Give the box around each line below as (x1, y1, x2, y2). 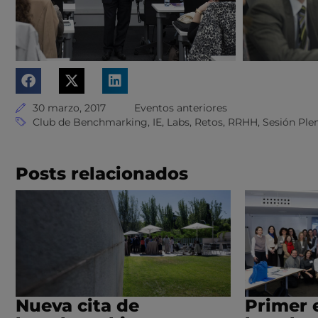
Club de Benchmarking (33, 115, 148, 128)
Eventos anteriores (134, 101, 227, 114)
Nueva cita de (16, 295, 139, 316)
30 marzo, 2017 (33, 101, 106, 114)
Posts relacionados (16, 163, 188, 184)
